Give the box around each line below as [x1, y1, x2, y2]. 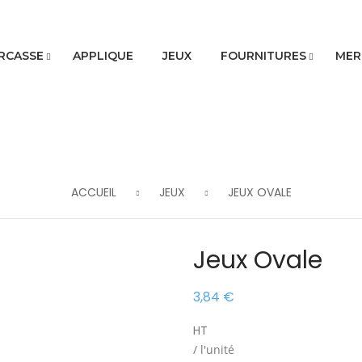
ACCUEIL [70, 184, 116, 200]
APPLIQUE [72, 48, 133, 63]
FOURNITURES [220, 48, 306, 63]
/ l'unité [193, 342, 234, 357]
